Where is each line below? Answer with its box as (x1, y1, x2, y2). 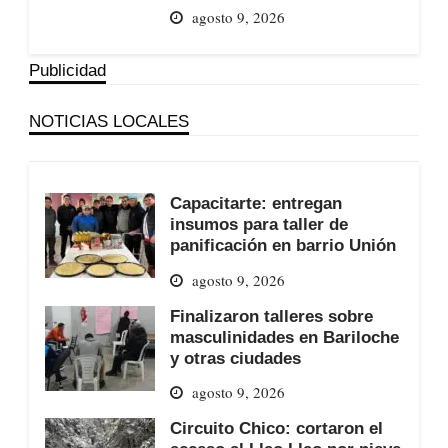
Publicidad (28, 61, 106, 80)
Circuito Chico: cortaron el (169, 419, 383, 438)
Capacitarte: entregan (169, 194, 342, 213)
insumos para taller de (169, 215, 348, 234)
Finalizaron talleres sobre (169, 306, 373, 325)
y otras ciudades (169, 348, 301, 367)
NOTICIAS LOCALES (28, 112, 189, 131)
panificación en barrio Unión (169, 236, 396, 255)
